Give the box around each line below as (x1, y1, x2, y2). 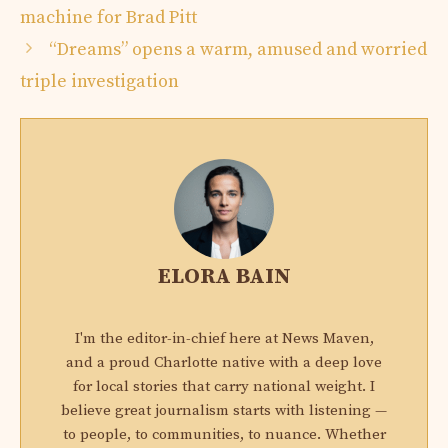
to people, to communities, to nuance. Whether (62, 424, 386, 444)
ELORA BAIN (157, 262, 291, 290)
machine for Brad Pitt (20, 5, 197, 29)
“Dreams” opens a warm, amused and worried (48, 37, 427, 61)
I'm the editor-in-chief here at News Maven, (74, 328, 374, 348)
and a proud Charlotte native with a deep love (66, 352, 382, 372)
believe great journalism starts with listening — (61, 400, 387, 420)
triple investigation (20, 69, 179, 93)
